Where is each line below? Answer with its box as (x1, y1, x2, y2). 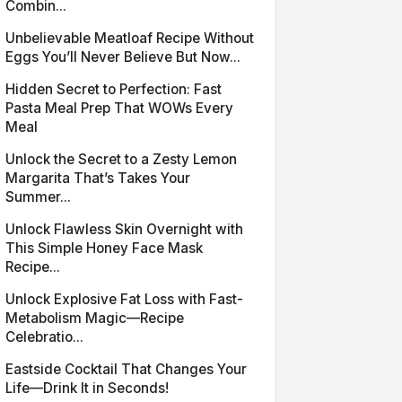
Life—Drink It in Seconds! (5, 380, 169, 397)
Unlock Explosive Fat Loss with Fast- (5, 291, 243, 308)
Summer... (5, 188, 71, 205)
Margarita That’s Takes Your (5, 170, 190, 187)
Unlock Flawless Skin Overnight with (5, 221, 243, 238)
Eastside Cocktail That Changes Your (5, 361, 247, 378)
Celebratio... (5, 328, 83, 345)
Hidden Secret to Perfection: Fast (5, 81, 222, 98)
